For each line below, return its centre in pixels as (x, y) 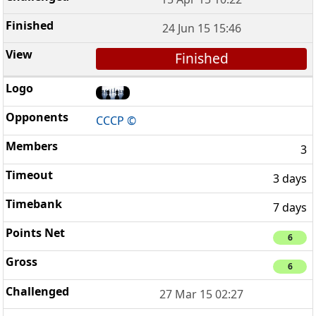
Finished (201, 59)
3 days (290, 179)
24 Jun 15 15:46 (201, 29)
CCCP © (116, 121)
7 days (290, 208)
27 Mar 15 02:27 (202, 294)
